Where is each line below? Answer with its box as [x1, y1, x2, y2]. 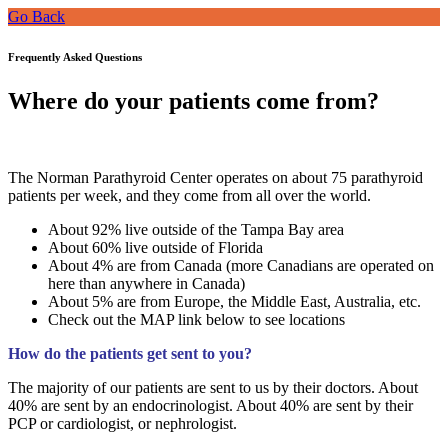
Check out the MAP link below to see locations [48, 310, 345, 328]
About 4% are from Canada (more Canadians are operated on [48, 256, 434, 274]
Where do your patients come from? [8, 87, 379, 114]
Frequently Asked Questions [8, 50, 142, 63]
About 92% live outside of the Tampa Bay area [48, 220, 344, 238]
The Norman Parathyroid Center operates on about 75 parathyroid [8, 168, 423, 186]
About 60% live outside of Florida [48, 238, 263, 256]
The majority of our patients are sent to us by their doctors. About [8, 378, 418, 396]
